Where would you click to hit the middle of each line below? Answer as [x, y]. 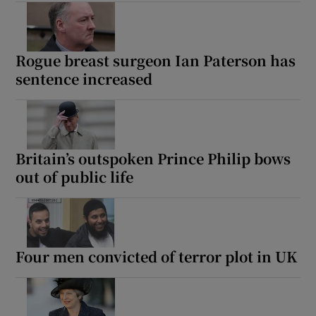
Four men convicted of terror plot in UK [157, 256]
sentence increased [84, 78]
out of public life [75, 176]
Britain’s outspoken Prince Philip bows [153, 158]
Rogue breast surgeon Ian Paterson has [156, 60]
